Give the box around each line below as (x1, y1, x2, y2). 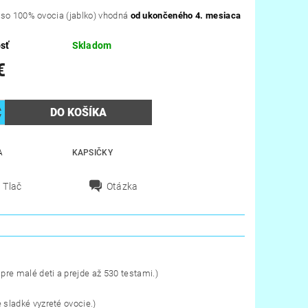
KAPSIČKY (71, 148, 113, 158)
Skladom (71, 40, 112, 52)
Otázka (106, 181, 138, 192)
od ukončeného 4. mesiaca (130, 10, 241, 21)
